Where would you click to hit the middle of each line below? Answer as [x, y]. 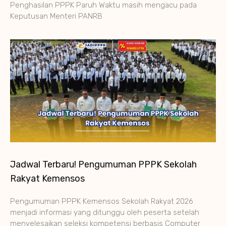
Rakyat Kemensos [47, 179]
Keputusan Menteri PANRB [56, 16]
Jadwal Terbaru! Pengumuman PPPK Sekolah [103, 165]
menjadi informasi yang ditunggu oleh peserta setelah [105, 213]
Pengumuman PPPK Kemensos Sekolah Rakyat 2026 [102, 202]
